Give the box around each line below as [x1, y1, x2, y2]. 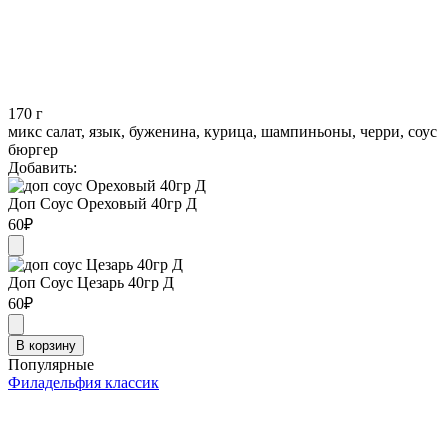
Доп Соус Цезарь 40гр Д [8, 273, 174, 291]
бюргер [8, 140, 58, 158]
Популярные [8, 355, 94, 373]
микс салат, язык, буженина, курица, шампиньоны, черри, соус [8, 122, 437, 140]
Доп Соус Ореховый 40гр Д [8, 194, 197, 212]
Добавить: [8, 158, 77, 176]
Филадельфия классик [8, 373, 159, 391]
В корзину [16, 337, 76, 353]
